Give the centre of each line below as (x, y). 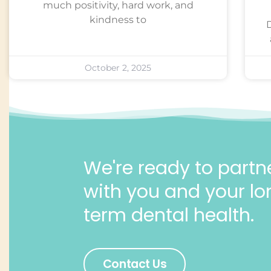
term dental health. (168, 215)
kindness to (118, 20)
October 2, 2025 (118, 68)
